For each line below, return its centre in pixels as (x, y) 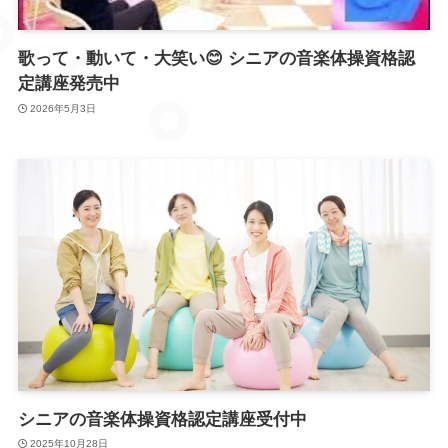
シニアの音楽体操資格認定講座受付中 (162, 419)
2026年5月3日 (63, 108)
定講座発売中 (68, 84)
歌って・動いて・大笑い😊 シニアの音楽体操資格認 (216, 59)
